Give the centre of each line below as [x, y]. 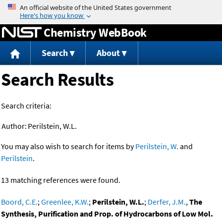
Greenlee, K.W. [65, 202]
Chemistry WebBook [95, 32]
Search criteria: [26, 106]
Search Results [57, 80]
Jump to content [111, 7]
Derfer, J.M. [167, 202]
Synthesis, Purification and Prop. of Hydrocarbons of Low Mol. [107, 214]
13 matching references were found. [61, 180]
